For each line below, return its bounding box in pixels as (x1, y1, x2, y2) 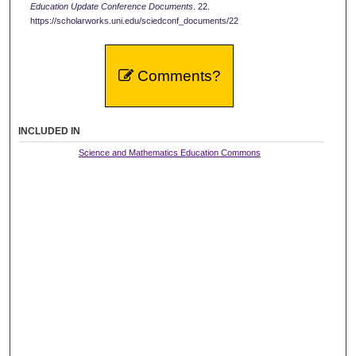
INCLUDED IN (18, 126, 81, 137)
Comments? (133, 68, 221, 85)
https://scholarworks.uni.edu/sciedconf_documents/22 (29, 16, 238, 26)
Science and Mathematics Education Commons (78, 148, 261, 158)
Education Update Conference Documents (29, 2, 193, 12)
